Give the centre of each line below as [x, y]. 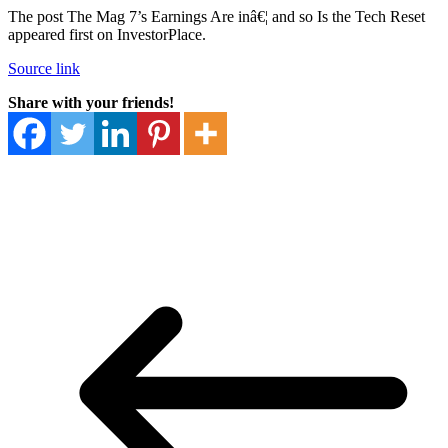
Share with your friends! [91, 102]
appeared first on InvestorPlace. [107, 34]
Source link [44, 68]
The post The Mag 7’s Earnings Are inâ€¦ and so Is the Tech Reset [216, 16]
